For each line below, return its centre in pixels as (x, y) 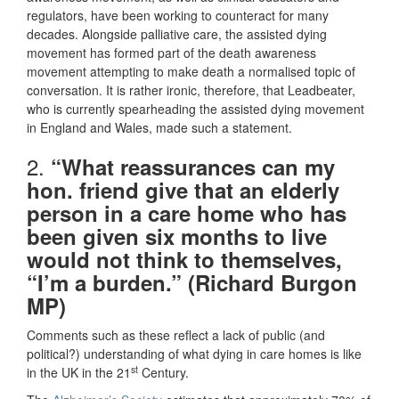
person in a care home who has (187, 213)
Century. (163, 373)
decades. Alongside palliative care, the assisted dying (177, 34)
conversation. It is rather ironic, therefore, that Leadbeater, (191, 90)
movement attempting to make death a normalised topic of (191, 72)
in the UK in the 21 (79, 373)
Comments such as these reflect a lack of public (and (176, 335)
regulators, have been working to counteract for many (178, 16)
